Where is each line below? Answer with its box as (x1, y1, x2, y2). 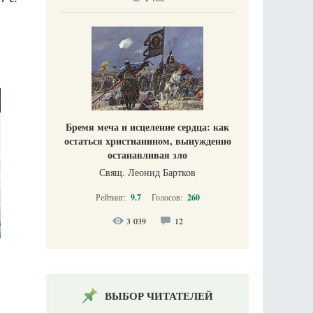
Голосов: (151, 191, 184, 203)
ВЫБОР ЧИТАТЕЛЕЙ (104, 288, 213, 304)
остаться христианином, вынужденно (64, 133, 231, 149)
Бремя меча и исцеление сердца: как (66, 119, 229, 135)
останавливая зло (108, 147, 187, 163)
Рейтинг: (95, 191, 128, 203)
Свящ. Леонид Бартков (99, 166, 196, 180)
